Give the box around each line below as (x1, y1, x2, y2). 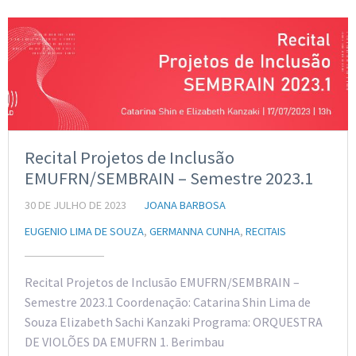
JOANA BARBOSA (144, 198, 226, 213)
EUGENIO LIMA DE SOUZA (25, 224, 144, 239)
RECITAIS (246, 224, 286, 239)
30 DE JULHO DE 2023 (25, 198, 126, 213)
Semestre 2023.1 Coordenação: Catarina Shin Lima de (25, 294, 311, 311)
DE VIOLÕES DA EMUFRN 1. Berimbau (25, 334, 224, 350)
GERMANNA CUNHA (149, 224, 240, 239)
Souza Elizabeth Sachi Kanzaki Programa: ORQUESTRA (25, 314, 323, 331)
